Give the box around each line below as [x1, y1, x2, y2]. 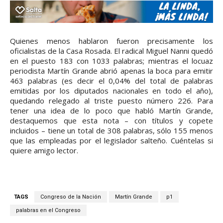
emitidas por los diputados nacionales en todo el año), [10, 86, 213, 96]
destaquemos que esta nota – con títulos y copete [10, 115, 213, 126]
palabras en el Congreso [16, 207, 81, 214]
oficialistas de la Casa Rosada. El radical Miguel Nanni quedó [10, 46, 213, 56]
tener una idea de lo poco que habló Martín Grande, [10, 106, 213, 116]
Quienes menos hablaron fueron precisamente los [10, 36, 213, 46]
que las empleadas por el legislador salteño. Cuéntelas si [10, 135, 213, 146]
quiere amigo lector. [10, 145, 78, 156]
